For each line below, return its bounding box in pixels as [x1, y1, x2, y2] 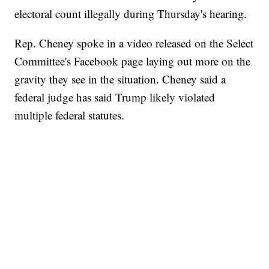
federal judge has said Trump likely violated [14, 89, 216, 105]
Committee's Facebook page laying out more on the [14, 53, 251, 69]
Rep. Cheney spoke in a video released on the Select [14, 35, 254, 51]
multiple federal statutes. [14, 107, 125, 123]
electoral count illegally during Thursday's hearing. [14, 6, 247, 22]
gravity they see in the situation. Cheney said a [14, 71, 226, 87]
